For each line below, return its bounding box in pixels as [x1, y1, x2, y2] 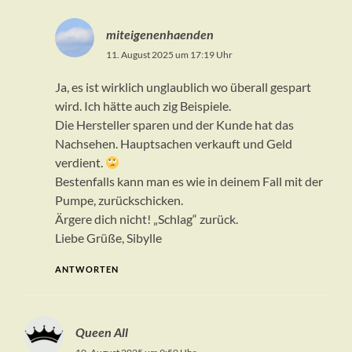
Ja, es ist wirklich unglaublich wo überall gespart [54, 79, 311, 95]
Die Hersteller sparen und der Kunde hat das [54, 117, 294, 133]
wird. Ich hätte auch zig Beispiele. [54, 98, 231, 114]
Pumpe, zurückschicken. [54, 192, 183, 208]
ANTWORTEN [54, 264, 119, 275]
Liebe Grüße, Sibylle [54, 230, 162, 246]
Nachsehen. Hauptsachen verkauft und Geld [54, 136, 292, 152]
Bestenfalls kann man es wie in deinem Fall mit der [54, 174, 323, 189]
